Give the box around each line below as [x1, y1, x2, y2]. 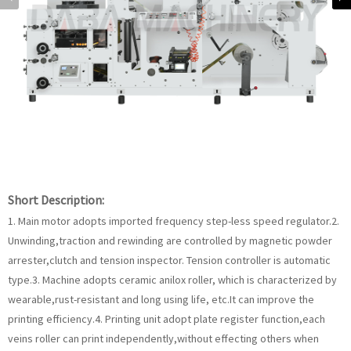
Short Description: [8, 192, 104, 208]
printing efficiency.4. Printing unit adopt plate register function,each [8, 312, 325, 326]
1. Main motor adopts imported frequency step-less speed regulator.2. [8, 214, 339, 228]
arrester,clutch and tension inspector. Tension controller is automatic [8, 253, 331, 267]
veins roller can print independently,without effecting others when [8, 331, 319, 346]
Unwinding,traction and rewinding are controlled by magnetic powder [8, 233, 332, 248]
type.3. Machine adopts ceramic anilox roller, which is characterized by [8, 273, 337, 287]
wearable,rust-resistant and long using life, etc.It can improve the [8, 292, 314, 306]
